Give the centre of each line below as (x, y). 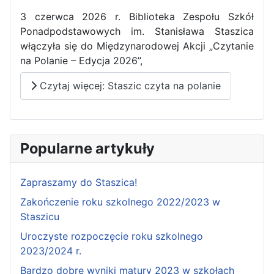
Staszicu (40, 216)
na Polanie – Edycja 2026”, (81, 61)
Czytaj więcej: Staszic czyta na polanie (129, 86)
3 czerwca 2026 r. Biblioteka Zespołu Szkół (137, 17)
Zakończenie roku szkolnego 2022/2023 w (120, 202)
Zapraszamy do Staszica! (79, 182)
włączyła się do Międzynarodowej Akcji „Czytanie (137, 46)
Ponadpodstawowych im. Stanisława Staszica (137, 31)
